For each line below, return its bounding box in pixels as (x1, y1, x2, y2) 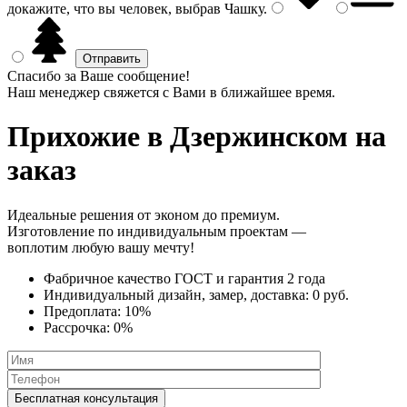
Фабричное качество (44, 270, 174, 286)
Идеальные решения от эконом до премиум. (7, 206, 280, 223)
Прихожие (7, 120, 140, 154)
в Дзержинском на (140, 120, 386, 154)
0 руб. (313, 286, 349, 303)
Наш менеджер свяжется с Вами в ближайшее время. (7, 84, 335, 100)
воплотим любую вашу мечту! (7, 239, 194, 255)
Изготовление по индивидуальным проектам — (7, 223, 306, 239)
